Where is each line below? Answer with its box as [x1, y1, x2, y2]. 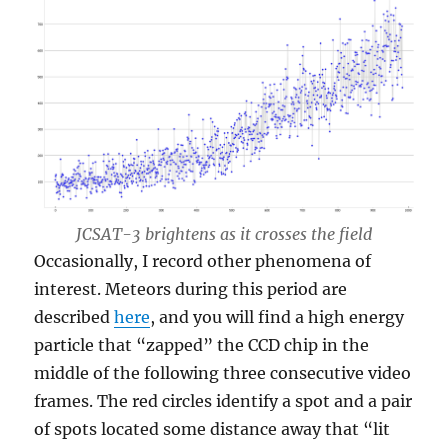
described [34, 307, 115, 328]
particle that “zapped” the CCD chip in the [34, 335, 370, 356]
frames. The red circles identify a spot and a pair [34, 391, 413, 412]
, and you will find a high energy [150, 307, 405, 328]
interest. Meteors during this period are [34, 279, 348, 300]
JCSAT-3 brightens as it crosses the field [76, 224, 372, 245]
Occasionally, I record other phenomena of [34, 251, 372, 272]
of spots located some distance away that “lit [34, 419, 391, 440]
